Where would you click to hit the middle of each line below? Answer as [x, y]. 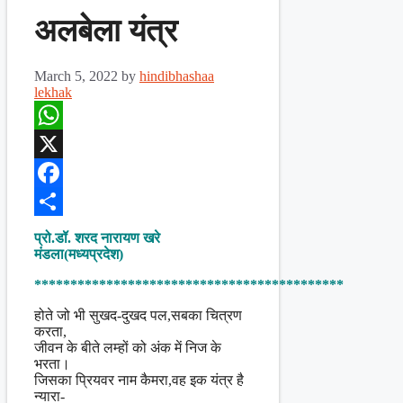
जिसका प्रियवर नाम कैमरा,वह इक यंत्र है [139, 381]
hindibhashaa [177, 76]
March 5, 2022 [76, 76]
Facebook [62, 201]
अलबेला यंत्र [106, 31]
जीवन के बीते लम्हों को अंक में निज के [128, 348]
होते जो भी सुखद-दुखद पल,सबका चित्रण [138, 316]
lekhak [53, 93]
